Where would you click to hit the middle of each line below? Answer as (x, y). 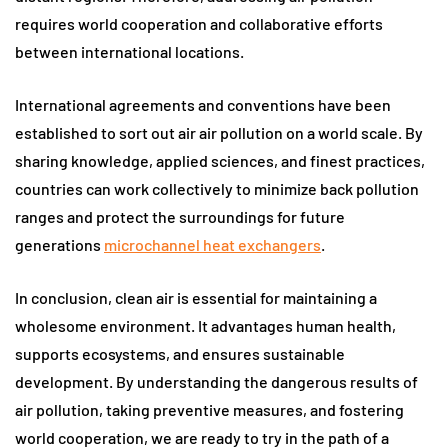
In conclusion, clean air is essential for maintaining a (196, 297)
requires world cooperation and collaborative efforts (199, 23)
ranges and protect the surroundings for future (180, 216)
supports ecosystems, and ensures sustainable (180, 353)
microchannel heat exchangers (212, 244)
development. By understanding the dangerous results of (216, 381)
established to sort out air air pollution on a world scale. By (219, 132)
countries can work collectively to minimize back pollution (217, 188)
